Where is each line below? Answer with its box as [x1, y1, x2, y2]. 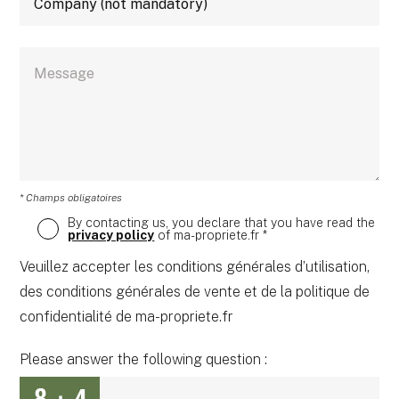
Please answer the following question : [20, 351, 268, 369]
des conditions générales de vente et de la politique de [20, 283, 370, 301]
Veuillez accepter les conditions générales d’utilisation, [20, 258, 370, 276]
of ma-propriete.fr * [154, 228, 268, 243]
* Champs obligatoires [20, 191, 123, 205]
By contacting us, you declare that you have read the [68, 216, 376, 231]
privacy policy [68, 228, 155, 243]
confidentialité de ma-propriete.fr [20, 308, 234, 326]
